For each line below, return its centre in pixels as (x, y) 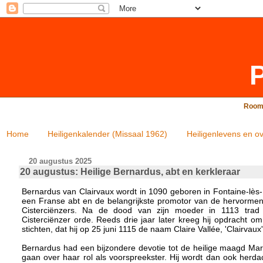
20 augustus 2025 (60, 161)
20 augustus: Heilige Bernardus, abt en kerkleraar (130, 171)
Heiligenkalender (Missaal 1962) (108, 134)
